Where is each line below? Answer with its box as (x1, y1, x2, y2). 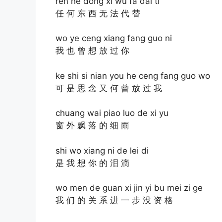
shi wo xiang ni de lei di (55, 145, 149, 156)
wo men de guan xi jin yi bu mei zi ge (55, 183, 203, 193)
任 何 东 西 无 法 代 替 (55, 8, 140, 18)
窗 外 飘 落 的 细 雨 (55, 120, 129, 131)
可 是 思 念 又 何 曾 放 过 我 (55, 83, 162, 93)
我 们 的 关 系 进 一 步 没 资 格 (55, 195, 173, 206)
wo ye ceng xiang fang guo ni (55, 33, 172, 44)
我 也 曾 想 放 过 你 (55, 46, 129, 56)
